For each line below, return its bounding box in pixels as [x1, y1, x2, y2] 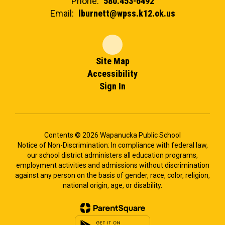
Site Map [95, 56, 130, 66]
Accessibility [87, 68, 138, 79]
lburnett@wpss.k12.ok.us [78, 8, 175, 19]
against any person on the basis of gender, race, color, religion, [15, 171, 210, 179]
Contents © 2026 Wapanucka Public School [44, 131, 181, 139]
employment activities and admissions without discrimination [16, 161, 209, 169]
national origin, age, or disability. [63, 181, 162, 189]
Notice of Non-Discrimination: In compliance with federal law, [17, 141, 208, 149]
